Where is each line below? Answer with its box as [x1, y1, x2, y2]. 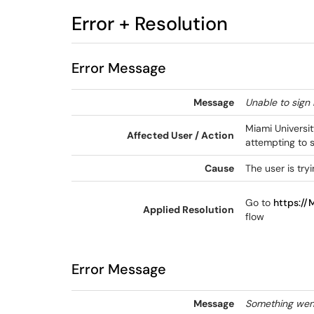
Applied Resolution [143, 203, 234, 216]
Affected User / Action [127, 129, 234, 142]
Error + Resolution [71, 11, 228, 36]
